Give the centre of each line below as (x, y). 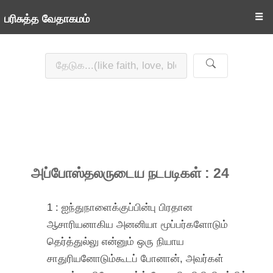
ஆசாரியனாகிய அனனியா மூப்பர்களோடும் (138, 224)
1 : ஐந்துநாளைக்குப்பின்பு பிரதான (120, 207)
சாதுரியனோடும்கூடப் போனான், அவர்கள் (136, 258)
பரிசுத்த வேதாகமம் (47, 19)
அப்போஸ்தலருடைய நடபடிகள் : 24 (130, 173)
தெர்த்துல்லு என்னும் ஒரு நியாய (116, 241)
